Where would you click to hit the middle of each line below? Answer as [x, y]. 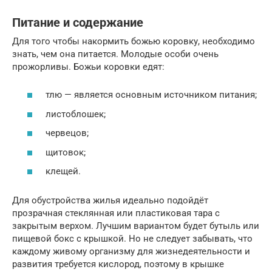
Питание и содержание [78, 23]
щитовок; [66, 152]
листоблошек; [76, 114]
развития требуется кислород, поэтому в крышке [118, 264]
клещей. [63, 172]
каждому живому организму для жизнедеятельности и [131, 252]
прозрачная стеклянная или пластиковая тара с [116, 213]
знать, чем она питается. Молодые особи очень [115, 54]
